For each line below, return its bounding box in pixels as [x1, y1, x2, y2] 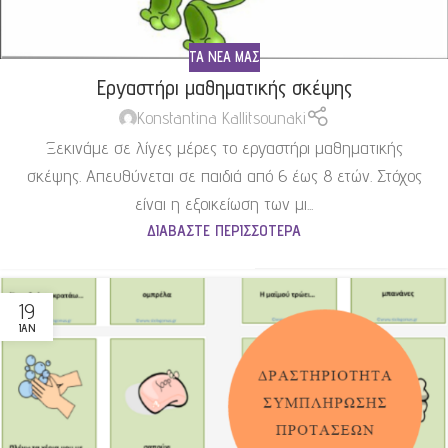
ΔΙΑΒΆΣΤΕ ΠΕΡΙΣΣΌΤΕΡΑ [147, 220, 301, 241]
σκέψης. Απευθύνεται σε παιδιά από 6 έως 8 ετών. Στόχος [26, 165, 422, 187]
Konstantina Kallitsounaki [136, 107, 306, 129]
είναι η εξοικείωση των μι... [135, 193, 313, 215]
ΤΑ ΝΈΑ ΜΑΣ [188, 48, 260, 66]
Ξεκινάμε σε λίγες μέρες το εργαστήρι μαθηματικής [45, 137, 403, 159]
